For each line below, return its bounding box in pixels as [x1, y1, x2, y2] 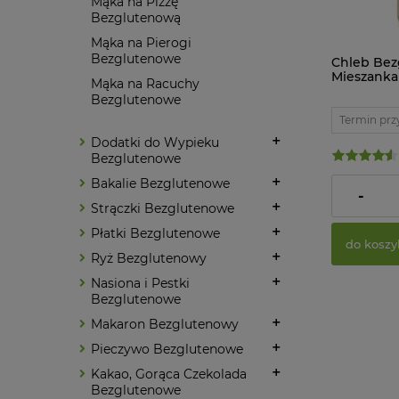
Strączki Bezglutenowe [91, 199, 234, 216]
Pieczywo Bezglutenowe [91, 340, 243, 357]
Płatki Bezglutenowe [91, 224, 220, 241]
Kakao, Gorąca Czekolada [91, 365, 247, 382]
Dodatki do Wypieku [91, 134, 219, 151]
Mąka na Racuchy [91, 75, 199, 92]
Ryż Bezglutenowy [91, 249, 207, 266]
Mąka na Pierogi [91, 34, 191, 51]
